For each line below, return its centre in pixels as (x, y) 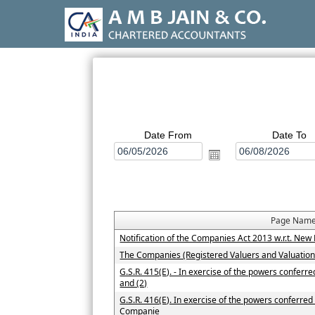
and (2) (134, 283)
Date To (289, 135)
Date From (168, 135)
